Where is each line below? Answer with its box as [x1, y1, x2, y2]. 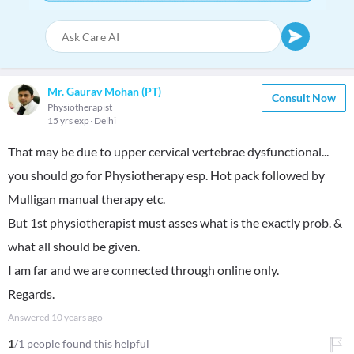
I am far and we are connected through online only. [8, 262, 279, 277]
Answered [8, 311, 51, 323]
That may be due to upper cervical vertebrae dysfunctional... [8, 144, 329, 159]
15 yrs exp [47, 115, 91, 126]
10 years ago [51, 311, 103, 323]
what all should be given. [8, 239, 140, 254]
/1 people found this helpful [14, 337, 149, 350]
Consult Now [272, 91, 336, 104]
